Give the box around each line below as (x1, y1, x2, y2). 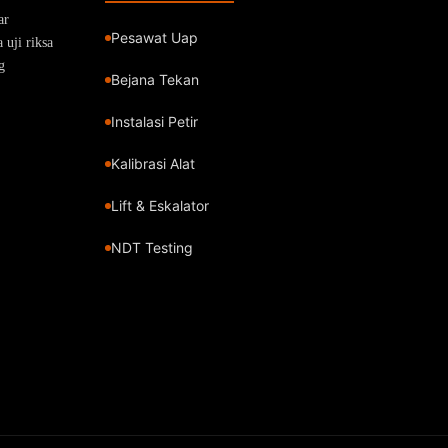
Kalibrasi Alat (110, 154, 195, 172)
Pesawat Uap (110, 28, 198, 46)
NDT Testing (110, 238, 193, 256)
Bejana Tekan (110, 70, 199, 88)
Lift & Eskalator (110, 196, 209, 214)
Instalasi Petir (110, 112, 198, 130)
